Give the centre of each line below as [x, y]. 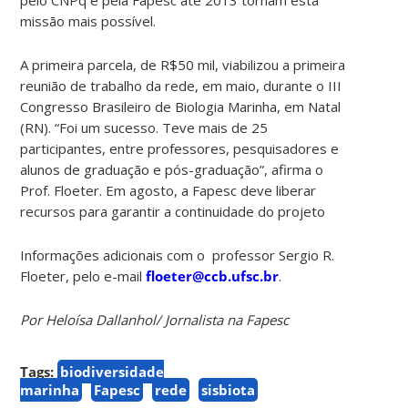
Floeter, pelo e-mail [83, 275]
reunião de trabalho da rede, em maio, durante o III [181, 85]
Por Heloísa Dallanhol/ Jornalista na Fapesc [155, 319]
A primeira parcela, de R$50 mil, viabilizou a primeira [183, 64]
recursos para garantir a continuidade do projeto [173, 211]
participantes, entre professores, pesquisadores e [180, 148]
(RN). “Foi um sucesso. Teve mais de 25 [144, 127]
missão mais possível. [88, 20]
